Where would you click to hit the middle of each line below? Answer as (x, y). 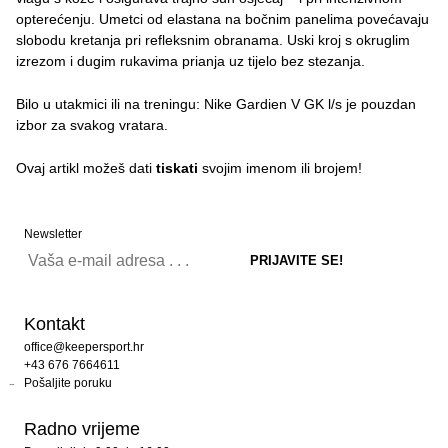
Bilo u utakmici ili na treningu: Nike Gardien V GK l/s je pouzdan (216, 103)
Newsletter (53, 233)
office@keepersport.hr (84, 346)
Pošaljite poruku (68, 382)
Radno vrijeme (82, 428)
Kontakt (54, 323)
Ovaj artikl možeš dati (86, 167)
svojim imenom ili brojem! (280, 167)
